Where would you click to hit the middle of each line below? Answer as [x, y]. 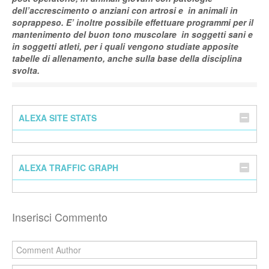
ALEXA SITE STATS [58, 118]
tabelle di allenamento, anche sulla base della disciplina [127, 59]
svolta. [26, 71]
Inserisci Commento [60, 217]
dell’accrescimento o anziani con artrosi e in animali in [125, 11]
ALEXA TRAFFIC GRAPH [68, 168]
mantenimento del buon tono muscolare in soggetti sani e [132, 35]
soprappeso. [39, 23]
